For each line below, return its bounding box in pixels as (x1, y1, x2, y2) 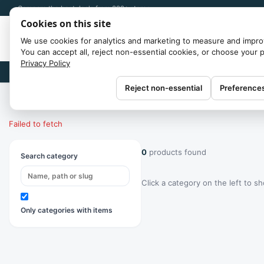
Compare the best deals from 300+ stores (18, 4, 150, 12)
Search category (20, 151, 78, 160)
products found (149, 147, 206, 157)
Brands (13, 67, 35, 76)
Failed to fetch (9, 118, 62, 128)
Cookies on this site (21, 17, 111, 30)
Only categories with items (20, 205, 113, 214)
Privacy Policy (21, 58, 70, 68)
